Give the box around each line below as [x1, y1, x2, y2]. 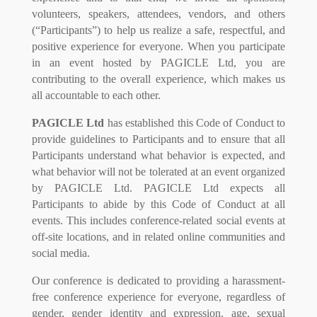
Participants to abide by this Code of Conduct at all [31, 197, 286, 210]
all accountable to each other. [31, 88, 161, 101]
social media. [31, 246, 90, 259]
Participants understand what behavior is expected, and [31, 149, 286, 161]
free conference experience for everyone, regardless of [31, 290, 286, 303]
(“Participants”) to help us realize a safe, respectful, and [31, 23, 286, 36]
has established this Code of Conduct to [104, 116, 286, 129]
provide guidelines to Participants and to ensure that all [31, 132, 286, 145]
